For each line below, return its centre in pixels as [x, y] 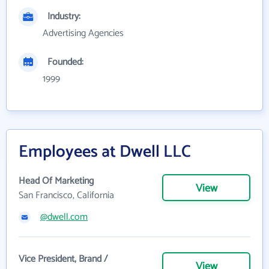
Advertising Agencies [83, 34]
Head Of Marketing [56, 181]
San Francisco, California [66, 196]
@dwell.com [64, 217]
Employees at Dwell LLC [105, 152]
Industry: [64, 17]
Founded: [65, 62]
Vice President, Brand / [63, 259]
